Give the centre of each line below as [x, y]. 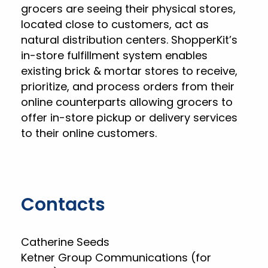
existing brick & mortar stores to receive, [129, 71]
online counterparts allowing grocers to [127, 102]
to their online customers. [89, 133]
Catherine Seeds [65, 242]
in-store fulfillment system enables [114, 55]
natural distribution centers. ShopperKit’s [129, 40]
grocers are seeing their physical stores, [128, 9]
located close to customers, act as [115, 24]
